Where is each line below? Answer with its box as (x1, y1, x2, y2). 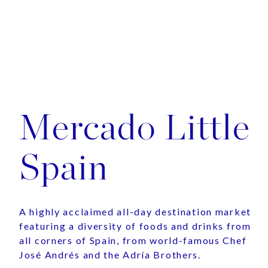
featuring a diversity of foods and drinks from (19, 220, 251, 232)
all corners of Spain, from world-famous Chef (19, 234, 247, 246)
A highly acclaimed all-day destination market (19, 206, 251, 217)
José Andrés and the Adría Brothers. (19, 249, 201, 260)
